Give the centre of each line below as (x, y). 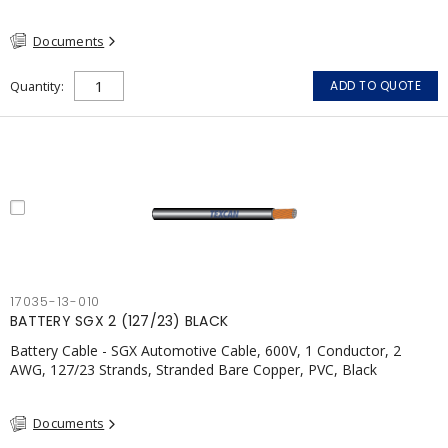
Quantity (35, 86)
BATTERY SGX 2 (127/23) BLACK (119, 321)
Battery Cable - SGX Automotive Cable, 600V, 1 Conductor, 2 (205, 350)
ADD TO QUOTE (375, 85)
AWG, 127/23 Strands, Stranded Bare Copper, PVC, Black (193, 369)
